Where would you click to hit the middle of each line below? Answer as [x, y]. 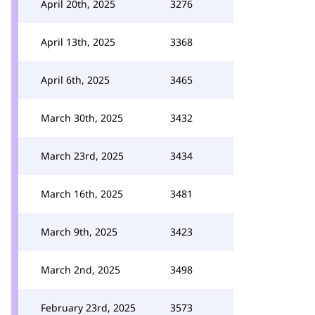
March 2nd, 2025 [81, 270]
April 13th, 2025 [78, 42]
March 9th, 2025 [79, 232]
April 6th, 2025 [75, 80]
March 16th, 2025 [82, 194]
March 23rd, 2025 [82, 156]
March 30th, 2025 [82, 118]
